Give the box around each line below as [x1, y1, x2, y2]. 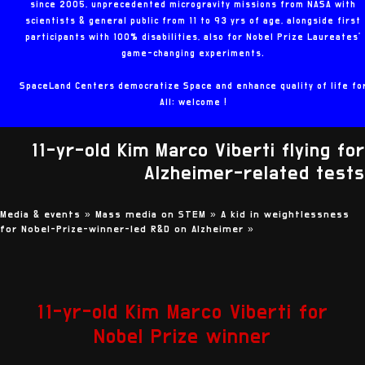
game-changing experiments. [121, 48, 266, 58]
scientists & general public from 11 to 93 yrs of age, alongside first [25, 15, 362, 25]
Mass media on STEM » [95, 209, 221, 219]
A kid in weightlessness [221, 209, 350, 219]
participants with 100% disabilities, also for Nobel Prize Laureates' [25, 32, 362, 42]
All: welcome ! [159, 97, 227, 107]
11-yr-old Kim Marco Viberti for [36, 302, 328, 323]
